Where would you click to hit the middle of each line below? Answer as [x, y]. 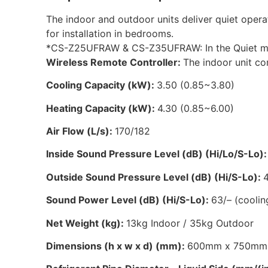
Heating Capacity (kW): [102, 108]
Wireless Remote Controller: [115, 62]
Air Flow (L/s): [81, 131]
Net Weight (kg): [86, 223]
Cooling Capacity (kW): [102, 85]
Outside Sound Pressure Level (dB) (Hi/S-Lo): [155, 177]
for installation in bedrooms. [110, 33]
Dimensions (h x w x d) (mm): [117, 246]
